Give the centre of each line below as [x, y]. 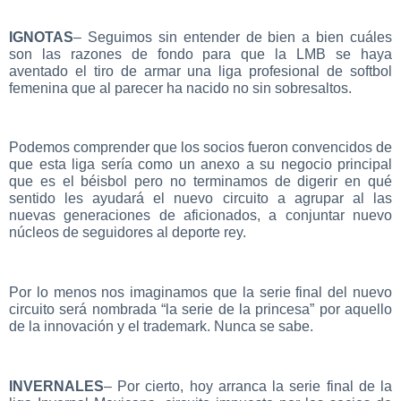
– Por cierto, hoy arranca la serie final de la [248, 386]
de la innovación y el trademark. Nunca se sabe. [161, 327]
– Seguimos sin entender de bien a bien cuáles [233, 37]
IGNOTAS [41, 37]
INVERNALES [56, 386]
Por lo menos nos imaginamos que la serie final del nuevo [200, 293]
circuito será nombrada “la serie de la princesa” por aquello [200, 310]
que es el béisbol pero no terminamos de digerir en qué [200, 182]
